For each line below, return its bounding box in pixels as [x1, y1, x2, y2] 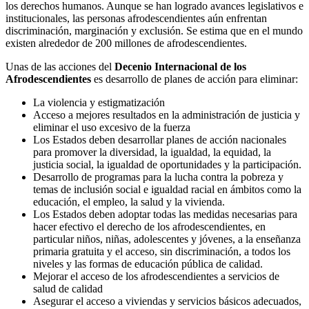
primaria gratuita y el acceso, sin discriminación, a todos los [33, 246, 290, 258]
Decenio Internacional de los [114, 61, 246, 73]
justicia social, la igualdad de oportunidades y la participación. [33, 159, 301, 171]
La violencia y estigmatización [33, 97, 165, 109]
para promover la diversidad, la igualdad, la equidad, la [33, 146, 271, 159]
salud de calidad [33, 283, 103, 295]
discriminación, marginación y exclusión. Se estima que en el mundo [6, 25, 303, 37]
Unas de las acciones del [6, 61, 114, 73]
